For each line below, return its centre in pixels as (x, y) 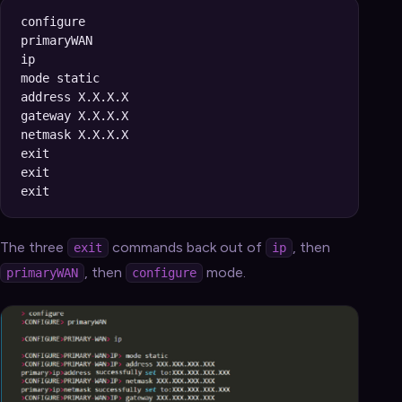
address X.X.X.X (74, 97)
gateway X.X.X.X (74, 116)
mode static (60, 79)
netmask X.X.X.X (74, 135)
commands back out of (187, 248)
